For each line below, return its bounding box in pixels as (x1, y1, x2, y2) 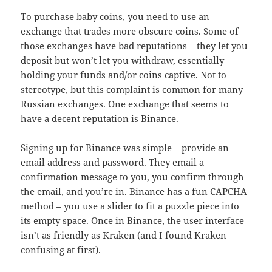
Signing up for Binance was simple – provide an (21, 141, 229, 154)
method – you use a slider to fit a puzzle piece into (21, 200, 240, 212)
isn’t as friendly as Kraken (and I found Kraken (21, 229, 227, 242)
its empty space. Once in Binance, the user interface (21, 214, 245, 227)
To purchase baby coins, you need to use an (21, 10, 210, 23)
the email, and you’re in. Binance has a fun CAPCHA (21, 185, 248, 198)
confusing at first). (21, 243, 101, 256)
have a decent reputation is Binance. (21, 112, 179, 125)
